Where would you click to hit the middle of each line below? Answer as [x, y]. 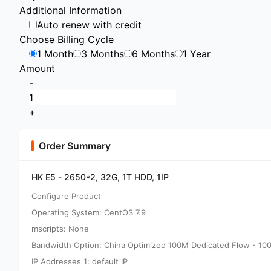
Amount [37, 68]
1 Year [197, 54]
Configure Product [66, 196]
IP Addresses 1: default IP [80, 261]
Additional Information [70, 10]
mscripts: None [60, 229]
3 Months [103, 54]
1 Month [55, 54]
